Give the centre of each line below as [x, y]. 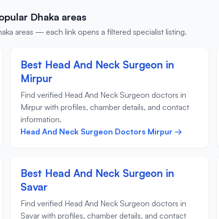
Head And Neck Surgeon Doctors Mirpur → [102, 132]
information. [41, 120]
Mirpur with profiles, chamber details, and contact [105, 107]
